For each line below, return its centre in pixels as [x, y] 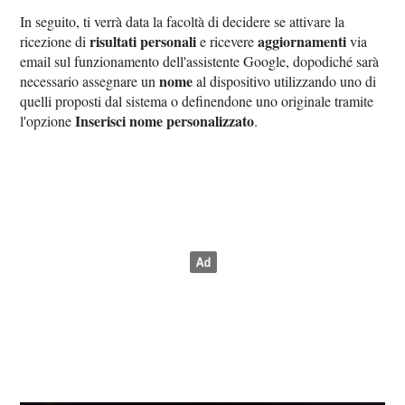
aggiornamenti [302, 41]
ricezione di [55, 41]
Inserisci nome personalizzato [165, 120]
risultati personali [143, 41]
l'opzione [48, 120]
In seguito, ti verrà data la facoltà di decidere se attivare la [183, 21]
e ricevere [227, 41]
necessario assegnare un [90, 80]
